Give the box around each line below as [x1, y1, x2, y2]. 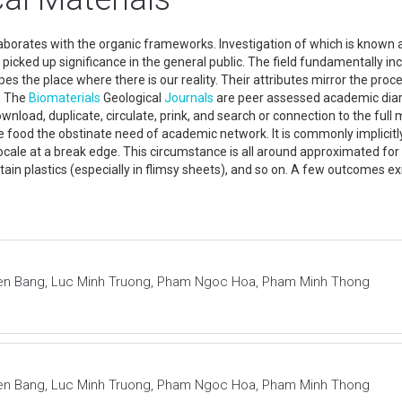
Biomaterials [29, 90, 100, 105]
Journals [164, 90, 214, 105]
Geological [100, 90, 164, 105]
